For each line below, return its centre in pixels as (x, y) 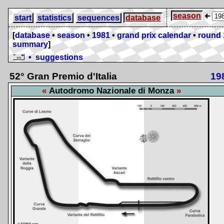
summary (30, 44)
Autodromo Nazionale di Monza (111, 91)
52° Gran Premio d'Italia (63, 76)
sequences (98, 18)
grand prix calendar (154, 35)
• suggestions (54, 57)
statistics (54, 18)
